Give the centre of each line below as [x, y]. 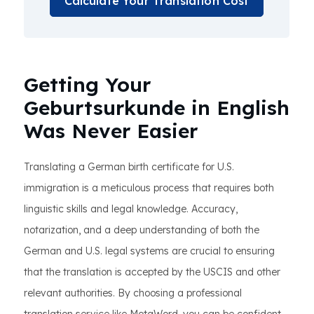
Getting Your [87, 84]
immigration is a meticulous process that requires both [149, 188]
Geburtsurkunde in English [157, 108]
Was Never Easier [111, 131]
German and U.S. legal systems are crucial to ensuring [149, 251]
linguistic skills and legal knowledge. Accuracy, [131, 209]
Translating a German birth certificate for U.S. [129, 167]
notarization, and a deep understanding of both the [142, 230]
